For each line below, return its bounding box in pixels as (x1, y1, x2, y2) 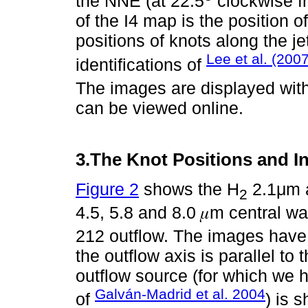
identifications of (76, 54, 206, 74)
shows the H (139, 179, 239, 199)
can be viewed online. (76, 98, 248, 118)
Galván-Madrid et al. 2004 (95, 286, 265, 302)
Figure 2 (76, 179, 139, 199)
